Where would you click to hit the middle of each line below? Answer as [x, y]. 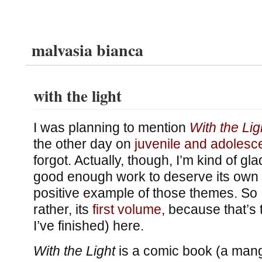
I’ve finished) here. [88, 225]
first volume [127, 209]
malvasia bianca [87, 50]
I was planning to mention [111, 127]
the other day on [84, 144]
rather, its [63, 209]
